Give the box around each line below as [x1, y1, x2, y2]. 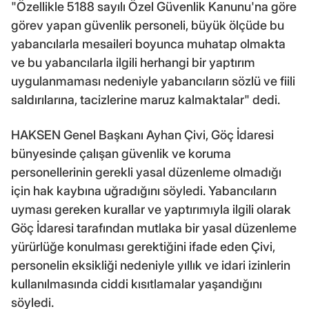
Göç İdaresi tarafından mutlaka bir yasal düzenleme [11, 220, 297, 235]
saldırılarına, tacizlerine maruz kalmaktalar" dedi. [11, 92, 280, 107]
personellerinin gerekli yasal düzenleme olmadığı [11, 164, 281, 179]
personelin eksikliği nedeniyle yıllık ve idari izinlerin [11, 257, 290, 272]
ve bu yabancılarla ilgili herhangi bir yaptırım [11, 54, 255, 70]
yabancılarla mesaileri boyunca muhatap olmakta [11, 36, 286, 51]
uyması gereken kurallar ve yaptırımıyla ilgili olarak [11, 201, 291, 217]
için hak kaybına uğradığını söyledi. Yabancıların [11, 183, 277, 198]
